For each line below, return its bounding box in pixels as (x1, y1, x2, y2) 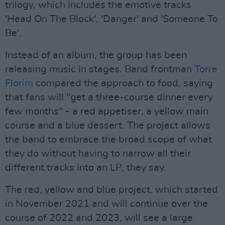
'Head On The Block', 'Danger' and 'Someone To (5, 14, 218, 24)
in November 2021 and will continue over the (5, 199, 208, 209)
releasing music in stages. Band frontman (5, 64, 194, 74)
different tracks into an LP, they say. (5, 163, 166, 173)
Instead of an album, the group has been (5, 50, 187, 60)
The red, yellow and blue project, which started (5, 185, 218, 195)
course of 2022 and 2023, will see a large (5, 213, 193, 223)
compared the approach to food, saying (33, 78, 213, 88)
